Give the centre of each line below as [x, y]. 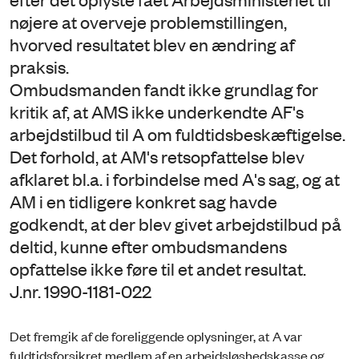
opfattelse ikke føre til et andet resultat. [158, 268]
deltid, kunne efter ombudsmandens [148, 246]
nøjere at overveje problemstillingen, [148, 22]
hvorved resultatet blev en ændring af [152, 44]
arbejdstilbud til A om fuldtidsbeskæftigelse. [177, 134]
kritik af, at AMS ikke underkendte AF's [157, 111]
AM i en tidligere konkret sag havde [143, 201]
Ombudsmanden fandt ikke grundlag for [164, 89]
